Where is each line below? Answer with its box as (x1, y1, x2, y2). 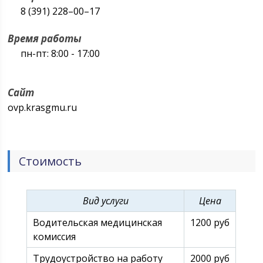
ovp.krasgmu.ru (8, 101, 77, 114)
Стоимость (19, 153, 82, 169)
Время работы (8, 32, 82, 45)
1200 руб (190, 216, 230, 229)
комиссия (33, 230, 76, 243)
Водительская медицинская (33, 216, 163, 229)
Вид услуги (82, 194, 129, 207)
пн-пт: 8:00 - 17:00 (21, 47, 100, 60)
